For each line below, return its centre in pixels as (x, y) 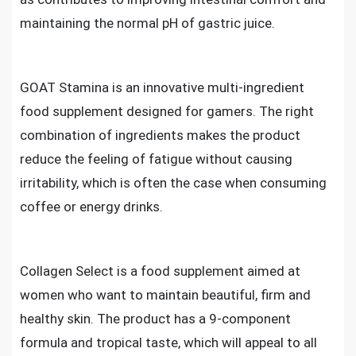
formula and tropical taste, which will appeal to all (168, 342)
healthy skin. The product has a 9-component (155, 319)
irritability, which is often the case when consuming (173, 183)
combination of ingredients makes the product (160, 135)
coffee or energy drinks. (91, 207)
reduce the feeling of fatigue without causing (156, 159)
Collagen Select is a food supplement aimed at (160, 271)
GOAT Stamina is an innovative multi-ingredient (162, 87)
